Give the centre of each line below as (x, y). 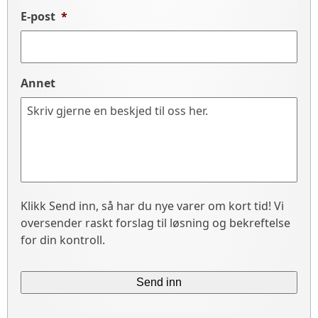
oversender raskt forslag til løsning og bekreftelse (155, 223)
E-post (38, 16)
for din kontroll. (63, 240)
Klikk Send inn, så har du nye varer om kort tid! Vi (152, 206)
